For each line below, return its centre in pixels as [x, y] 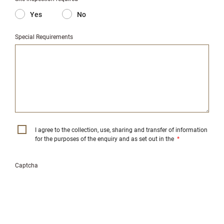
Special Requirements [44, 36]
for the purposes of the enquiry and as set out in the [105, 138]
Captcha [26, 165]
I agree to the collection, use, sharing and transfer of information [121, 129]
